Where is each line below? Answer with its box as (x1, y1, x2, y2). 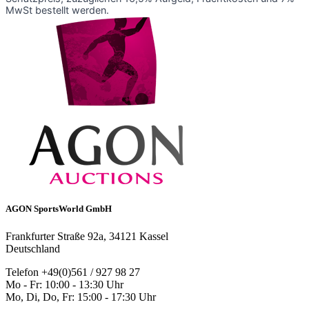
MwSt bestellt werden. (6, 4, 109, 17)
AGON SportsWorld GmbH (6, 203, 112, 215)
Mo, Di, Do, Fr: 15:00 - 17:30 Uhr (6, 290, 156, 303)
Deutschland (6, 242, 60, 255)
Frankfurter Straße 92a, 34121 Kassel (6, 230, 168, 242)
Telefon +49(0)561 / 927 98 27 (6, 266, 140, 278)
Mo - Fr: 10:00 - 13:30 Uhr (6, 278, 123, 290)
